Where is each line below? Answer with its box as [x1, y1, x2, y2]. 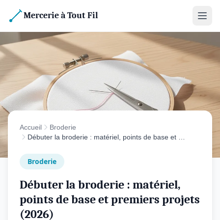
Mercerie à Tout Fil [24, 10, 98, 21]
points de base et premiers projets [20, 192, 200, 206]
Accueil [20, 123, 42, 131]
